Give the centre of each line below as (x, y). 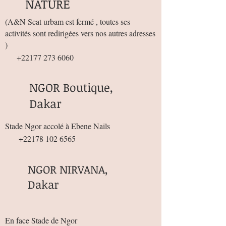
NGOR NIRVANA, (68, 169)
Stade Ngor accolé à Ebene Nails (58, 126)
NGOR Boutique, (71, 87)
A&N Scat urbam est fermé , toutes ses (69, 21)
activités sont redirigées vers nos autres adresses (80, 33)
